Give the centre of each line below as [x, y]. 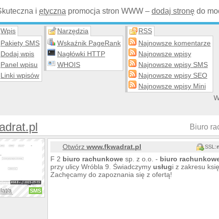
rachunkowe [103, 159]
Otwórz [75, 147]
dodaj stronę [173, 11]
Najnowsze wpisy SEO [173, 75]
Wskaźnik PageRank [89, 43]
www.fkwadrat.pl [114, 147]
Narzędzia [73, 31]
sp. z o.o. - [142, 159]
